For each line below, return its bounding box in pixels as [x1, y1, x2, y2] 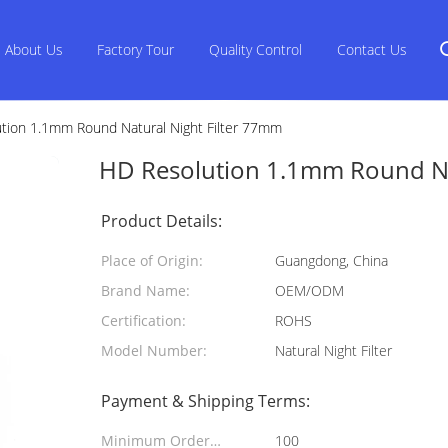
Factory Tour [97, 40, 175, 59]
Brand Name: [101, 281, 190, 300]
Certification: [101, 311, 186, 330]
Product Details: [101, 210, 222, 232]
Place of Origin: [101, 251, 203, 270]
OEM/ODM [275, 281, 344, 300]
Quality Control [208, 40, 302, 59]
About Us [4, 40, 63, 59]
